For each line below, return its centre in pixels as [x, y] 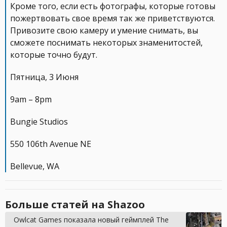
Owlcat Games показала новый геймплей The [91, 219]
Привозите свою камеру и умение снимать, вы [104, 30]
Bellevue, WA [35, 166]
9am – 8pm [31, 99]
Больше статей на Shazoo [75, 204]
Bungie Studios [39, 121]
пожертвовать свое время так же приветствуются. [112, 18]
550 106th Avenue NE [51, 144]
